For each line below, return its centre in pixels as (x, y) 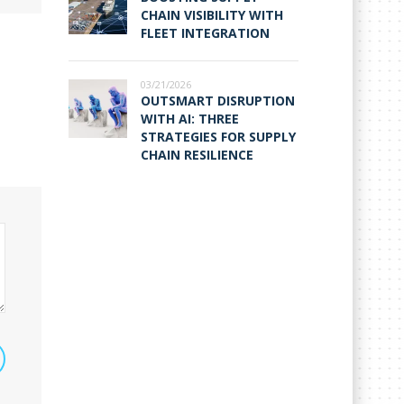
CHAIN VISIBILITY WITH (212, 14)
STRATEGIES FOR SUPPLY (218, 136)
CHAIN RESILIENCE (197, 154)
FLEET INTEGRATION (205, 32)
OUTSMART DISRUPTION (218, 100)
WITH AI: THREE (190, 118)
